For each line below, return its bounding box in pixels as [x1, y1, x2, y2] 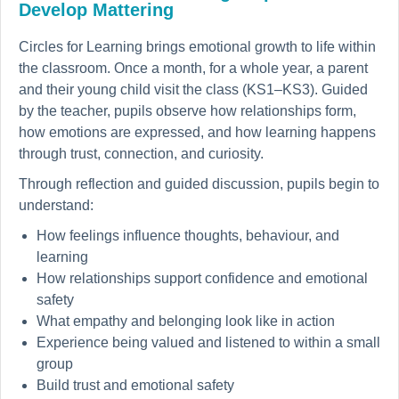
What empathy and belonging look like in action [37, 313, 335, 330]
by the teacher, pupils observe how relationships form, [19, 103, 356, 119]
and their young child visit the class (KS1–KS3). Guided [19, 82, 368, 98]
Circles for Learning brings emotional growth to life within [19, 39, 376, 55]
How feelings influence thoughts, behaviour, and [37, 228, 339, 244]
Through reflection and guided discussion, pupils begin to [19, 176, 379, 192]
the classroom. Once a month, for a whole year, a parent [19, 61, 368, 77]
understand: [19, 198, 94, 214]
